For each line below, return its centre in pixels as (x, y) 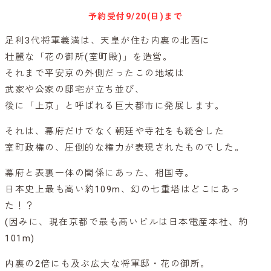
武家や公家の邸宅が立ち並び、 (75, 90)
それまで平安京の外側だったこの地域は (95, 73)
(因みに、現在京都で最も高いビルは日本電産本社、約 (127, 222)
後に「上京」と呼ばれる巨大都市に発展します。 (115, 106)
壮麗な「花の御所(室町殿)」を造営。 (89, 57)
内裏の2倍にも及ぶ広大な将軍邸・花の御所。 (108, 264)
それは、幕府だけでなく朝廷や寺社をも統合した (115, 132)
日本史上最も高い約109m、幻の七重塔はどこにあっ (123, 190)
